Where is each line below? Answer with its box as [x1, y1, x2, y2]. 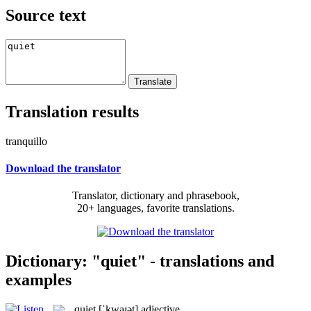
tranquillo [6, 135, 47, 147]
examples [6, 270, 72, 289]
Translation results [6, 102, 139, 121]
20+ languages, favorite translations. [76, 202, 235, 215]
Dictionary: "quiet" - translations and [6, 251, 274, 270]
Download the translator [6, 162, 121, 174]
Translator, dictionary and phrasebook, [72, 190, 239, 202]
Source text [6, 6, 86, 24]
